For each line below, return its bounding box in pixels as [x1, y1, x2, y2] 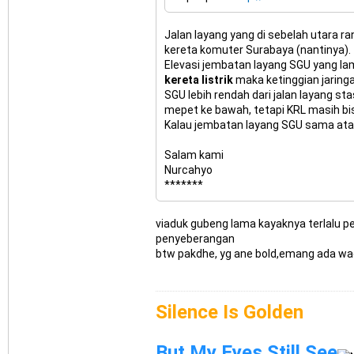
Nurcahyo [164, 164, 213, 177]
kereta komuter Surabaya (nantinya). [164, 43, 351, 57]
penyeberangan [155, 232, 235, 246]
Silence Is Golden [155, 301, 303, 324]
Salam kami [164, 149, 224, 162]
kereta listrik [164, 73, 233, 87]
